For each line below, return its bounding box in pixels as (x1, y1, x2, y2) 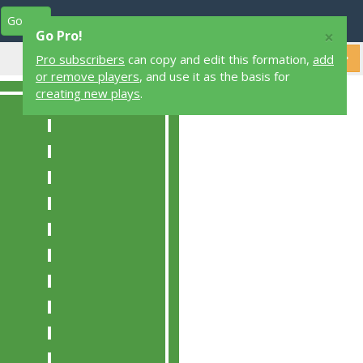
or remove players (36, 68, 139, 84)
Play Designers (75, 13, 162, 29)
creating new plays (36, 85, 140, 101)
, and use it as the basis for (139, 68, 290, 84)
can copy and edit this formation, (125, 51, 313, 67)
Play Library (194, 13, 263, 29)
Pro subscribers (36, 51, 125, 67)
